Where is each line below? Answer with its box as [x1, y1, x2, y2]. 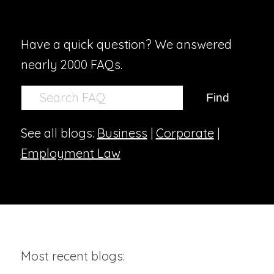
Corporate [155, 125, 214, 141]
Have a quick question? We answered [20, 37, 232, 53]
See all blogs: [20, 125, 97, 141]
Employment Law [20, 146, 120, 161]
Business [97, 125, 147, 141]
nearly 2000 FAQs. [20, 57, 122, 73]
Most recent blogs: [20, 248, 125, 264]
